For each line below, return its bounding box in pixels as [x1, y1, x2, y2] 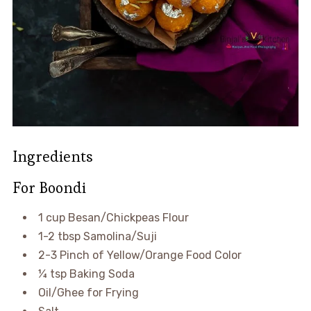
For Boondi [12, 177, 86, 197]
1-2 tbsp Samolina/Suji [37, 229, 157, 243]
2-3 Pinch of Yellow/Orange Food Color [37, 248, 242, 262]
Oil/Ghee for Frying [37, 285, 139, 299]
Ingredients [12, 146, 93, 166]
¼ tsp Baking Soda [37, 267, 135, 280]
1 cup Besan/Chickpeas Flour [37, 210, 189, 224]
